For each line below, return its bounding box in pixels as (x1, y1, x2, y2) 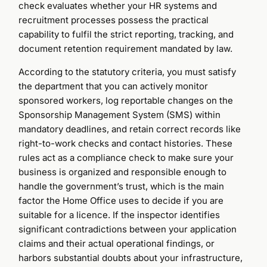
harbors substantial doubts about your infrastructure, (18, 252, 243, 263)
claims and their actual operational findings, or (18, 237, 215, 249)
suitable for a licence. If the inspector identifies (18, 209, 221, 221)
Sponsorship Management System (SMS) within (18, 108, 221, 120)
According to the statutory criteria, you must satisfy (18, 66, 237, 77)
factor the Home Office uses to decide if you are (18, 194, 224, 206)
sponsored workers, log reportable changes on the (18, 94, 234, 106)
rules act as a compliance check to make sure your (18, 151, 234, 163)
